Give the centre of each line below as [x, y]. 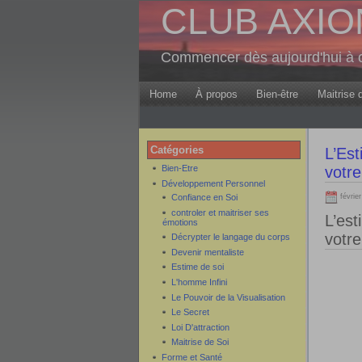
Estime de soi [198, 267]
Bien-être [278, 94]
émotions [180, 222]
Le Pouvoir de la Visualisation [228, 297]
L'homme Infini [199, 282]
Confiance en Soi [204, 198]
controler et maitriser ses [220, 212]
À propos [217, 94]
